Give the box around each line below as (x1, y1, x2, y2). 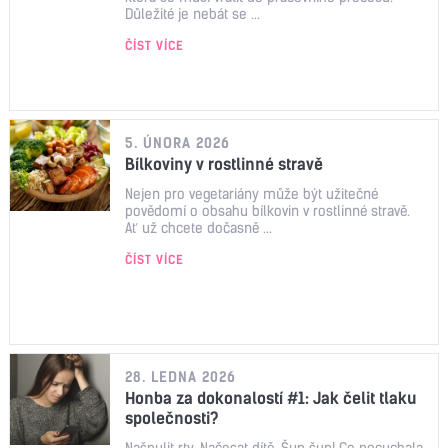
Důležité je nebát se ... (125, 4, 260, 23)
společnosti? (125, 407, 219, 428)
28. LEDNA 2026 (125, 367, 236, 386)
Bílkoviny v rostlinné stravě (125, 153, 323, 174)
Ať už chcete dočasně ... (125, 218, 272, 237)
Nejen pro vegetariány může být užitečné (125, 184, 378, 203)
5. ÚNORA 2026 (125, 133, 230, 152)
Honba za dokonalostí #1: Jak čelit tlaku (125, 387, 417, 408)
